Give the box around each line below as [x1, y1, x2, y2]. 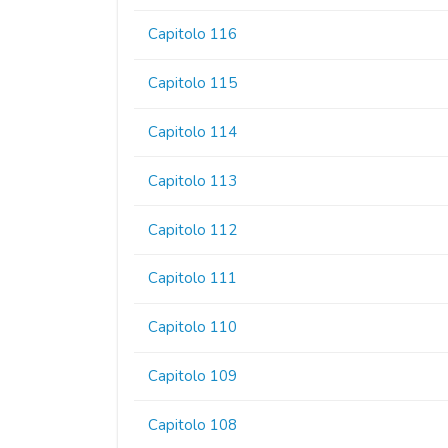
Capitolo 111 [148, 268, 238, 289]
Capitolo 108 [148, 414, 238, 435]
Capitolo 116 [148, 24, 238, 45]
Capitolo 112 [148, 219, 238, 240]
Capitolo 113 [148, 170, 238, 191]
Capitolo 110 [148, 317, 238, 338]
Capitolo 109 [148, 365, 238, 386]
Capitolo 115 [148, 73, 238, 94]
